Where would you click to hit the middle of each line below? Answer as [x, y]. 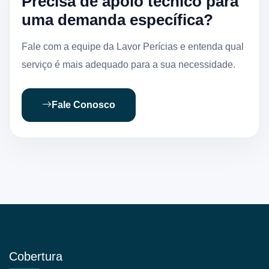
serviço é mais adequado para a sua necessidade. [128, 65]
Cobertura [36, 257]
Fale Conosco [83, 105]
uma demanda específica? [117, 20]
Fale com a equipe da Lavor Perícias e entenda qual [133, 47]
